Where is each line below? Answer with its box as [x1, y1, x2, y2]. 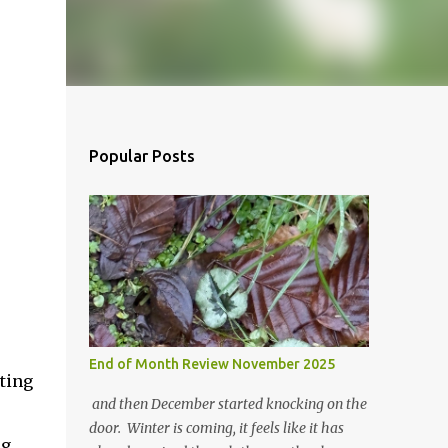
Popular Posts [88, 147, 195, 165]
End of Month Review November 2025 [88, 356, 335, 372]
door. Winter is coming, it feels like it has [88, 419, 344, 437]
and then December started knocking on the [88, 395, 367, 413]
